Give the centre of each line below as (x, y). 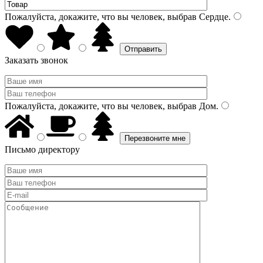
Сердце (213, 17)
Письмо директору (42, 149)
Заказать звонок (36, 60)
